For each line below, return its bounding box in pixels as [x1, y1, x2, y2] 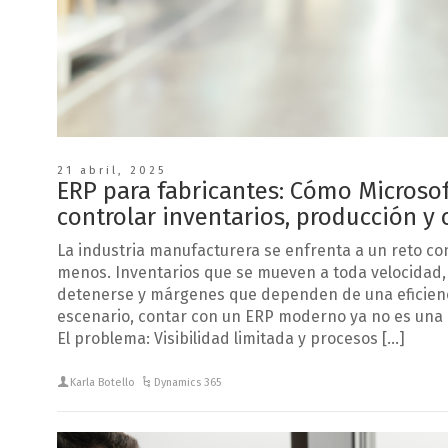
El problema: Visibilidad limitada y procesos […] [57, 328, 405, 348]
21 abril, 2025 [57, 163, 166, 177]
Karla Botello [70, 375, 136, 389]
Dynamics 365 [154, 375, 222, 389]
